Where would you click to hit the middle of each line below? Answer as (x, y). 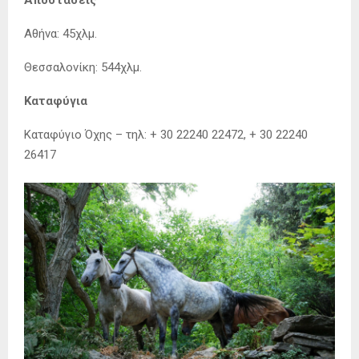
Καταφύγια (56, 101)
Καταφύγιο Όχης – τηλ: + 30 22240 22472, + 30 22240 (166, 134)
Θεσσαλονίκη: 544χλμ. (83, 67)
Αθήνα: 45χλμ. (61, 33)
